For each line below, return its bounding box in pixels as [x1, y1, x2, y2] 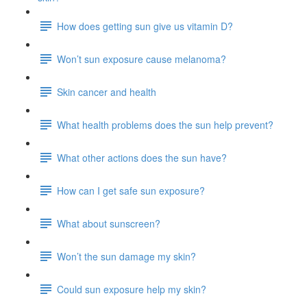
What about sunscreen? [57, 216, 160, 230]
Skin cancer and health [57, 84, 156, 99]
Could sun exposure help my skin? [57, 282, 206, 296]
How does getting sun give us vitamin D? [57, 19, 233, 33]
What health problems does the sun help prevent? [57, 117, 273, 132]
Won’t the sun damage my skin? [57, 249, 196, 263]
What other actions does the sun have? [57, 150, 227, 164]
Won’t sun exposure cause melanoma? [57, 51, 226, 66]
